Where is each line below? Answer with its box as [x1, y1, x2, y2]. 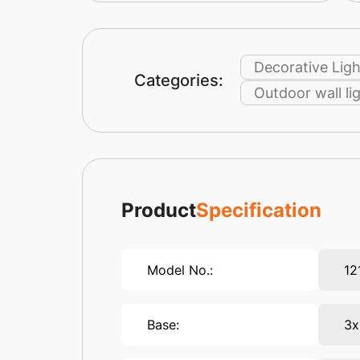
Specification [196, 198, 321, 223]
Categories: [134, 71, 223, 91]
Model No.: [147, 262, 213, 279]
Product [121, 198, 196, 223]
